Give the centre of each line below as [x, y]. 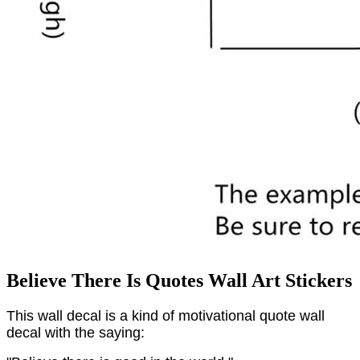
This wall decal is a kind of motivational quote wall [166, 316]
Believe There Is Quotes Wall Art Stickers [179, 281]
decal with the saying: [76, 333]
